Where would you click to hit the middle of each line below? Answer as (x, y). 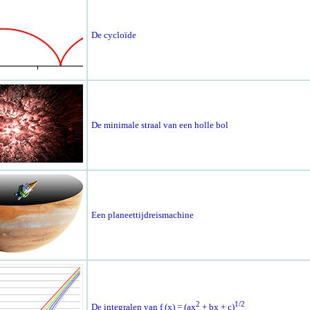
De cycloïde (113, 35)
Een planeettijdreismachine (142, 215)
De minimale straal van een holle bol (159, 125)
